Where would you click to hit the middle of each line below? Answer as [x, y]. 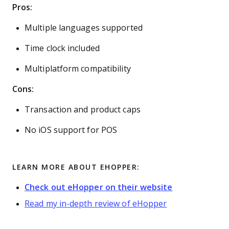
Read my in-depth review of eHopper [96, 204]
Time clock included [62, 48]
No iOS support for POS [71, 130]
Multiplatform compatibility [78, 69]
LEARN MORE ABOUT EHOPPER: [76, 167]
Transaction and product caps [83, 110]
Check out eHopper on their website [99, 187]
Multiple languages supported [84, 28]
